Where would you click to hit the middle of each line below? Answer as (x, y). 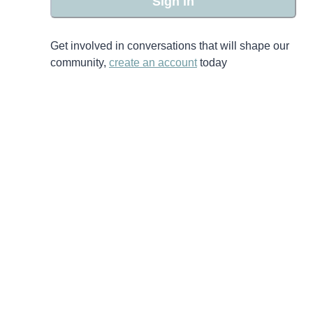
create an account (153, 63)
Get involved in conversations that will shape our (170, 46)
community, (78, 63)
